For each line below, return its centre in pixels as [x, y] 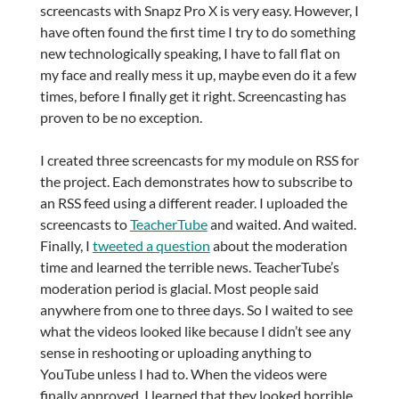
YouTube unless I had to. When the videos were [183, 373]
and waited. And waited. [281, 224]
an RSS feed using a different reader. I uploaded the [193, 202]
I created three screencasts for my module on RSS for [199, 159]
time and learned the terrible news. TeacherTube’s [189, 266]
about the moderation [278, 245]
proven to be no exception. [121, 117]
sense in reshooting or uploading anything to [175, 352]
